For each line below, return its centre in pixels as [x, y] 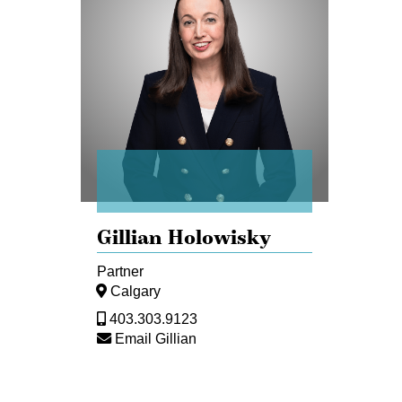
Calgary [135, 291]
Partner [120, 271]
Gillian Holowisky [184, 236]
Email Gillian [156, 339]
